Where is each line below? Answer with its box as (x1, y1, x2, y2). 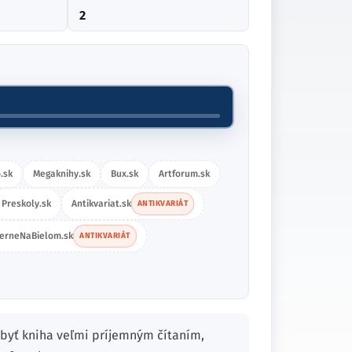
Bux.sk (111, 168, 138, 179)
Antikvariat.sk (71, 198, 131, 209)
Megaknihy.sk (33, 168, 90, 179)
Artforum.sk (159, 168, 210, 179)
